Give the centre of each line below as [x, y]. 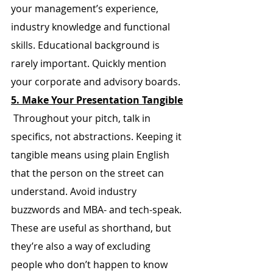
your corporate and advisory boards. [96, 82]
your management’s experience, [86, 9]
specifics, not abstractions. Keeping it [97, 136]
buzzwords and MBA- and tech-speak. [97, 210]
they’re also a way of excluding [82, 246]
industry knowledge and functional [92, 27]
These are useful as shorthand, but [92, 228]
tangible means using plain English [91, 155]
